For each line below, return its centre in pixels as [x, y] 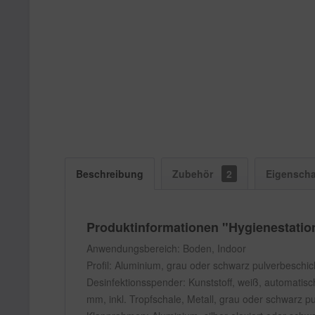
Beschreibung [110, 174]
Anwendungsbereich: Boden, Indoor [166, 248]
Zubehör [194, 174]
